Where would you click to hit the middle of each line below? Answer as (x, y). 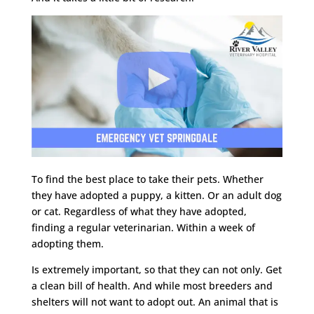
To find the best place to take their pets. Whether (147, 179)
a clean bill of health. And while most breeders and (152, 285)
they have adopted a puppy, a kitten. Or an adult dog (156, 195)
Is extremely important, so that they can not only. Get (156, 269)
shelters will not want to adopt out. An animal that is (155, 301)
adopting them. (67, 243)
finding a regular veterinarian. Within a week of (143, 227)
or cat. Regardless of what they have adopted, (139, 211)
